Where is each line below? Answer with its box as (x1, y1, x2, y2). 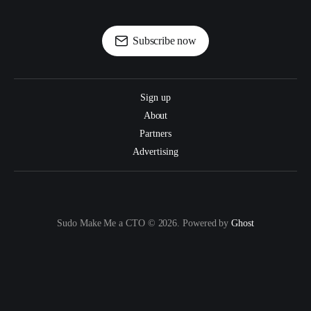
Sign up (140, 92, 171, 103)
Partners (140, 128, 171, 140)
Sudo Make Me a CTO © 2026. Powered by (57, 218, 232, 229)
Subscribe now (133, 35, 196, 47)
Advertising (133, 146, 178, 158)
